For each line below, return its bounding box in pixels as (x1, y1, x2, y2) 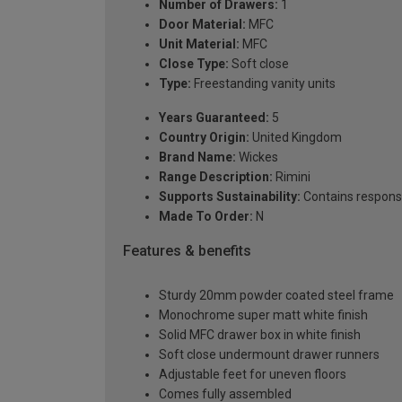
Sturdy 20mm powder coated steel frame (159, 288, 394, 303)
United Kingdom (249, 129, 342, 144)
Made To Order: (159, 208, 253, 223)
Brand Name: (159, 149, 236, 164)
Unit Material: (159, 36, 240, 51)
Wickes (236, 149, 278, 164)
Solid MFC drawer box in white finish (159, 328, 361, 343)
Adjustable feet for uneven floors (159, 367, 346, 382)
